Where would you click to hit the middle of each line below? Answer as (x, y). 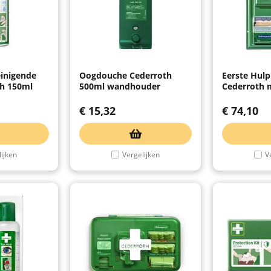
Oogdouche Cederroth (126, 75)
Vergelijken (141, 154)
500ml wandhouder (120, 86)
